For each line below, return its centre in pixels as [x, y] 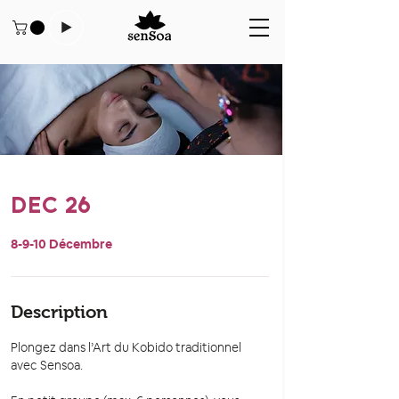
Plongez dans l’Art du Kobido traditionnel [126, 348]
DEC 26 [51, 205]
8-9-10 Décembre [61, 244]
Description [59, 312]
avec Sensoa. [47, 366]
